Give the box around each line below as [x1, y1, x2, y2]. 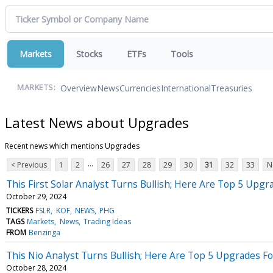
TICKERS [6, 205, 33, 216]
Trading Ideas [83, 216, 131, 227]
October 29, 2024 [6, 191, 66, 202]
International [161, 82, 211, 94]
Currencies [119, 82, 161, 94]
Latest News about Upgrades [5, 113, 189, 132]
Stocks [76, 48, 102, 60]
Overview [60, 82, 97, 94]
